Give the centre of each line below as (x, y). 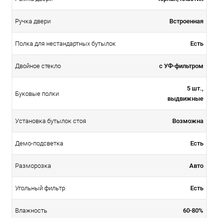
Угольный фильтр (40, 188)
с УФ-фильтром (181, 66)
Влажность (31, 210)
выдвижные (185, 98)
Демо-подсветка (39, 143)
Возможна (188, 121)
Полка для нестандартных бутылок (65, 43)
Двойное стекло (38, 66)
